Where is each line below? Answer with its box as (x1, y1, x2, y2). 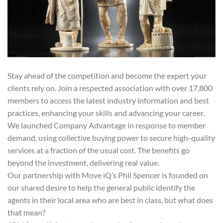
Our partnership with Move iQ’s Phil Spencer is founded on (7, 170, 208, 180)
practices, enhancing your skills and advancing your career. (7, 108, 205, 117)
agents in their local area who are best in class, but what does (7, 195, 213, 205)
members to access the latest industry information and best (7, 95, 209, 105)
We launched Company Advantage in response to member (7, 120, 206, 130)
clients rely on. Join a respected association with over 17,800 (7, 83, 213, 93)
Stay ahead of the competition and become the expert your (7, 70, 207, 80)
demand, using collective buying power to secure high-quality (7, 132, 215, 142)
